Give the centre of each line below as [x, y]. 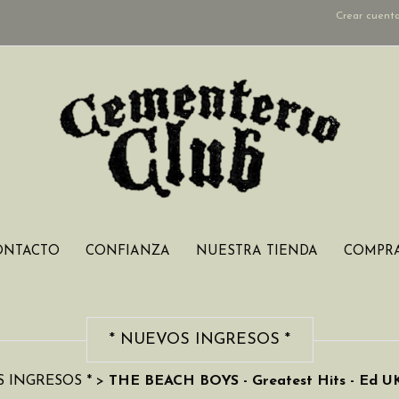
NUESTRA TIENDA [256, 252]
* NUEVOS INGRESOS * [199, 340]
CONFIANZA [127, 252]
